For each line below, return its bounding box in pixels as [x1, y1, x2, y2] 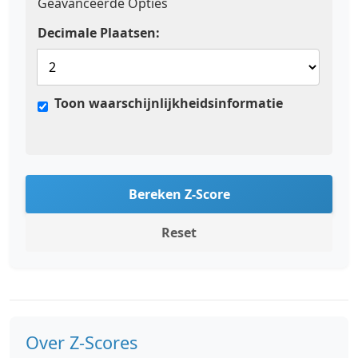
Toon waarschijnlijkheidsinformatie [54, 94, 283, 112]
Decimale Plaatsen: [38, 24, 160, 42]
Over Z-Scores [26, 331, 137, 354]
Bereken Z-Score [128, 185, 230, 203]
